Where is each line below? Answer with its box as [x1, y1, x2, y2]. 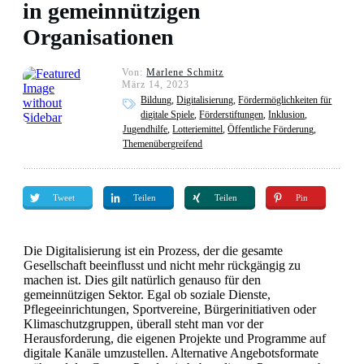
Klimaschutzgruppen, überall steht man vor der [24, 317, 263, 331]
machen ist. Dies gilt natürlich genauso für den [24, 273, 261, 287]
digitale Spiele [141, 109, 195, 120]
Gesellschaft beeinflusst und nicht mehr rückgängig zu [24, 258, 301, 272]
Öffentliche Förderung [227, 123, 314, 135]
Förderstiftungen [199, 109, 264, 120]
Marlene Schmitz [146, 67, 224, 78]
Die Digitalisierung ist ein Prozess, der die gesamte [24, 244, 283, 258]
